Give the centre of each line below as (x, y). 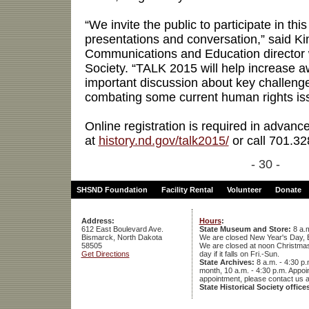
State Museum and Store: (245, 229)
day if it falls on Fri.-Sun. (239, 254)
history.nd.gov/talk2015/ (163, 141)
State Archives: (227, 262)
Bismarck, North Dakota (121, 238)
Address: (98, 221)
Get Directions (105, 254)
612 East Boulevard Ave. (122, 229)
